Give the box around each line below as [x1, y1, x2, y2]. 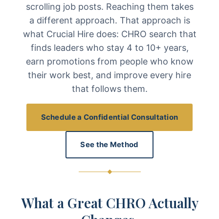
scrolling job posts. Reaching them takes [25, 1, 194, 12]
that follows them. [71, 84, 148, 94]
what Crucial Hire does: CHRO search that [22, 29, 197, 39]
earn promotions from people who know [25, 56, 194, 66]
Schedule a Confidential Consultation [41, 112, 178, 122]
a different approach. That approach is [29, 15, 190, 25]
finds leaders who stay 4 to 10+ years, [30, 43, 189, 53]
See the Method [80, 140, 139, 149]
